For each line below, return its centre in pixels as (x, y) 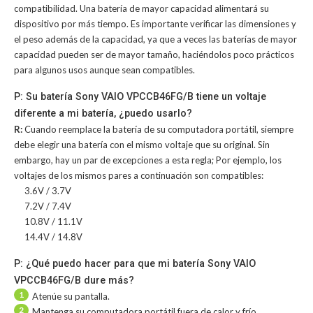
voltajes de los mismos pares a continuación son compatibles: (139, 175)
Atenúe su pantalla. (71, 296)
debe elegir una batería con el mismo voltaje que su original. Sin (142, 145)
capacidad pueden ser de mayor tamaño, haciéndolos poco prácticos (154, 54)
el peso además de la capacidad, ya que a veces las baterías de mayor (155, 39)
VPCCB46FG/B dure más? (74, 280)
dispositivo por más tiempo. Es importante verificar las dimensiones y (155, 24)
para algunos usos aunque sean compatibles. (104, 70)
